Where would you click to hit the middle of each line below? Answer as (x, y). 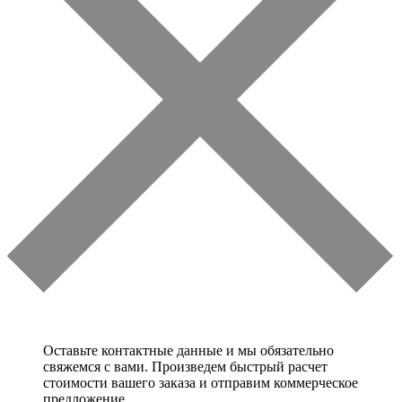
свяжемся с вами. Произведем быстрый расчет (185, 366)
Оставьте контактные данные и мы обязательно (188, 350)
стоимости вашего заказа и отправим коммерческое (201, 382)
